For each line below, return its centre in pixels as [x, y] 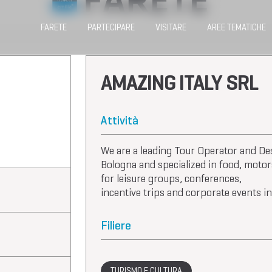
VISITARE [171, 27]
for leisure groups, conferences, [171, 178]
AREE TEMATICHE [236, 27]
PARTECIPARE [111, 27]
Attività [120, 121]
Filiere [116, 226]
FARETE [54, 27]
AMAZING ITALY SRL [179, 83]
